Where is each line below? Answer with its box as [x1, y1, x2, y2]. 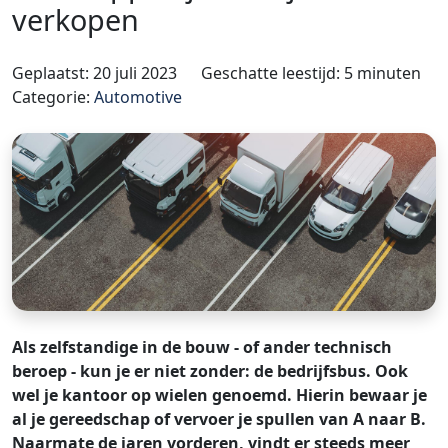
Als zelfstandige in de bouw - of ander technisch [12, 336, 392, 359]
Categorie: [12, 85, 94, 108]
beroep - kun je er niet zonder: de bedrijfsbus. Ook [12, 360, 408, 383]
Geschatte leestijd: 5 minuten [201, 61, 421, 84]
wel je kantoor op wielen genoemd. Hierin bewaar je [12, 384, 427, 407]
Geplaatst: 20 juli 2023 [12, 61, 177, 84]
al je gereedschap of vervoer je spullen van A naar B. [12, 408, 426, 431]
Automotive [94, 85, 182, 108]
